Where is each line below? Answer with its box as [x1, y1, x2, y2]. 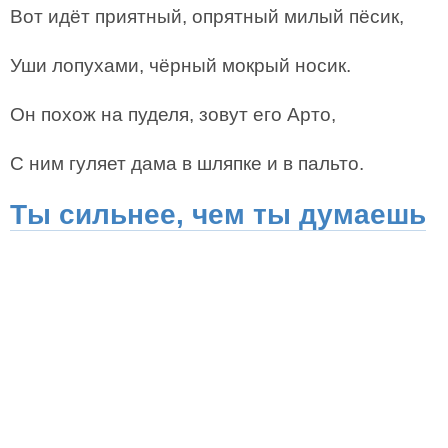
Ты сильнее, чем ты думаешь [10, 199, 426, 230]
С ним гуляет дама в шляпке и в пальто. [10, 153, 364, 174]
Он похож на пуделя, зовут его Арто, [10, 104, 336, 125]
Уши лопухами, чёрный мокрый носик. [10, 55, 351, 76]
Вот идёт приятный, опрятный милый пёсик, [10, 6, 404, 27]
